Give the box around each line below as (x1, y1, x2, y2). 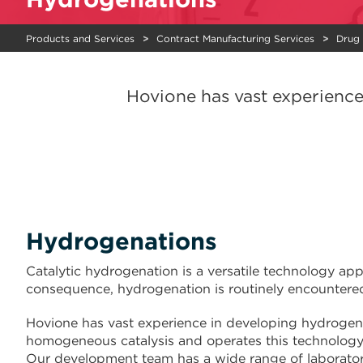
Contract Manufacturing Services (156, 32, 314, 45)
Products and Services (26, 32, 135, 45)
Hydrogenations (26, 227, 217, 255)
